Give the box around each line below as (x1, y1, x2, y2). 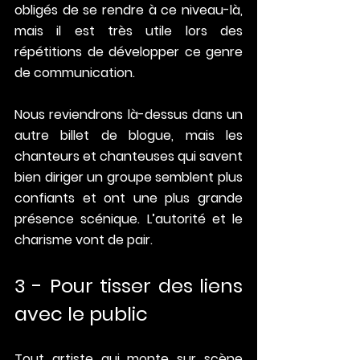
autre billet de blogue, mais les (14, 126, 243, 145)
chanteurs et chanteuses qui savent (14, 147, 243, 166)
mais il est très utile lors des (14, 22, 243, 41)
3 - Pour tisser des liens (14, 272, 243, 300)
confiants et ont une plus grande (14, 189, 243, 208)
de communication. (14, 63, 138, 83)
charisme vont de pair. (14, 231, 153, 250)
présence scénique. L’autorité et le (14, 210, 243, 229)
